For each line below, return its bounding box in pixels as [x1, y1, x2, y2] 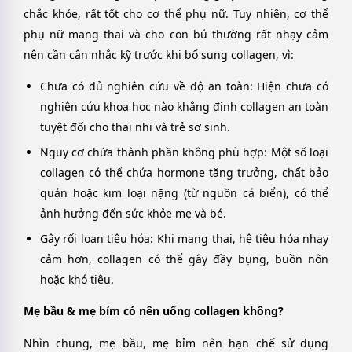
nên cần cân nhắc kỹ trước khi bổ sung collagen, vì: [24, 46, 294, 62]
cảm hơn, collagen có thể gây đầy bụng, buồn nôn [40, 251, 328, 267]
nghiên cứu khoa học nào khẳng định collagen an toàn [40, 99, 328, 115]
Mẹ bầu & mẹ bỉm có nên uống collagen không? [24, 303, 284, 319]
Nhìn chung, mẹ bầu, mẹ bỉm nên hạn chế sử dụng [24, 335, 328, 350]
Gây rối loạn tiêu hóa [40, 231, 151, 247]
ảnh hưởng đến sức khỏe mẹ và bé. [40, 206, 226, 222]
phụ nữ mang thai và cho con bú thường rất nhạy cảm [24, 26, 328, 42]
